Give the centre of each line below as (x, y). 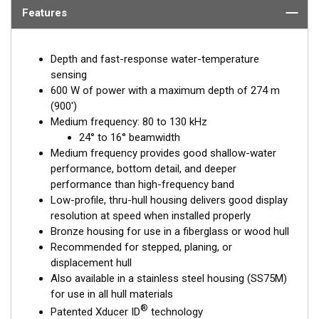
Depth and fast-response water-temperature (155, 59)
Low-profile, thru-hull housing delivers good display (169, 200)
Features (45, 12)
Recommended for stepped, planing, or (141, 247)
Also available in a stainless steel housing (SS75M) (169, 278)
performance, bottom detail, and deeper (143, 168)
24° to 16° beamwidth (130, 137)
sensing (69, 74)
